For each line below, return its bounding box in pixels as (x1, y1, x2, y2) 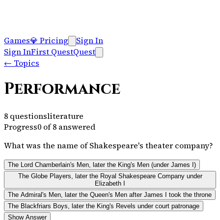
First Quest (31, 46, 73, 57)
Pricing (38, 35, 68, 46)
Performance (4, 79, 120, 100)
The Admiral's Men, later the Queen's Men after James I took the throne (8, 191, 212, 198)
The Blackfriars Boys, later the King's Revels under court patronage (8, 202, 199, 210)
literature (47, 110, 83, 121)
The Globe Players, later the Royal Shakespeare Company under (18, 172, 202, 180)
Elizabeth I (95, 179, 125, 187)
